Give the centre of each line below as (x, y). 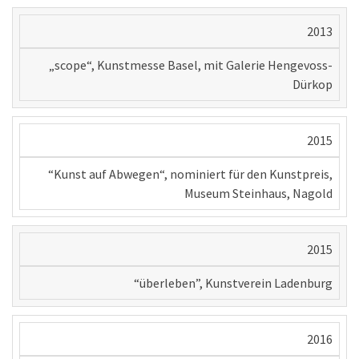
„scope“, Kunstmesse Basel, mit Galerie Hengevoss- (191, 65)
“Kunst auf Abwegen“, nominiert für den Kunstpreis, (190, 173)
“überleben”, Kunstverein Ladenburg (233, 282)
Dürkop (313, 84)
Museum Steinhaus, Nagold (258, 193)
